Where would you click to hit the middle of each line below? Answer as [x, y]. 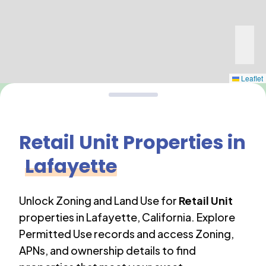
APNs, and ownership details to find [107, 250]
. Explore [213, 217]
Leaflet [251, 78]
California [167, 217]
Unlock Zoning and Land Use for [98, 200]
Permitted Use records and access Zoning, [126, 234]
